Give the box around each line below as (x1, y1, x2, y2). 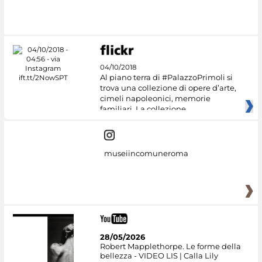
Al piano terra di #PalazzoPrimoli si (99, 73, 233, 82)
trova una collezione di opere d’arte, (99, 83, 236, 93)
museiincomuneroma (104, 148, 188, 158)
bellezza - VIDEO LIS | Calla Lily (99, 251, 218, 261)
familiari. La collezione (99, 104, 186, 114)
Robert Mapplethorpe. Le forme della (99, 242, 241, 251)
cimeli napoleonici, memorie (99, 94, 211, 104)
